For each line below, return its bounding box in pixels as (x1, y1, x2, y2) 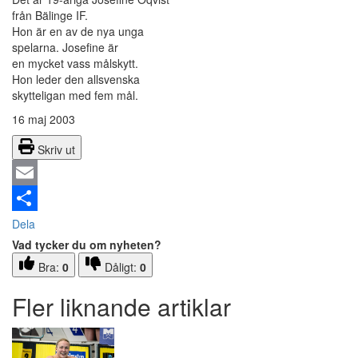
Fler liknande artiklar (12, 289, 231, 324)
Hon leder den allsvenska (12, 71, 140, 88)
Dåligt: (105, 259, 140, 276)
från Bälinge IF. (12, 7, 88, 24)
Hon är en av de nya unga (12, 23, 144, 40)
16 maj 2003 (12, 111, 75, 128)
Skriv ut (38, 141, 75, 158)
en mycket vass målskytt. (12, 55, 138, 72)
